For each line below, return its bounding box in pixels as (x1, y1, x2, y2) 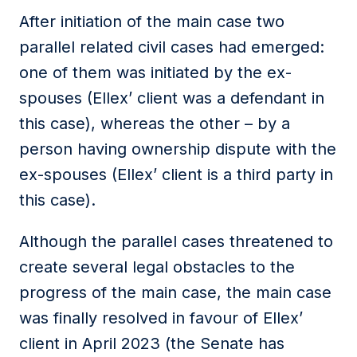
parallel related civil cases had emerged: (19, 37, 324, 57)
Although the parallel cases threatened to (19, 232, 333, 251)
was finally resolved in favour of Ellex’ (19, 308, 303, 328)
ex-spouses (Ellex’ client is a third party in (19, 165, 333, 184)
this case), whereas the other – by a (19, 114, 290, 133)
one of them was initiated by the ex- (19, 63, 292, 82)
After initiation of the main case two (19, 12, 284, 31)
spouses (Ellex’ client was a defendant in (19, 88, 324, 108)
